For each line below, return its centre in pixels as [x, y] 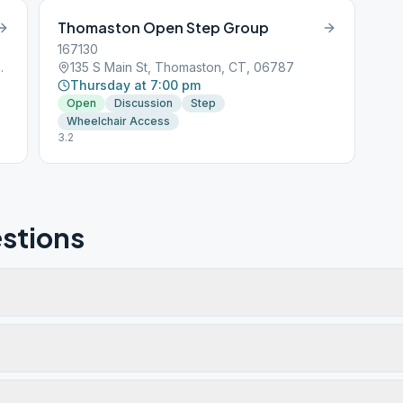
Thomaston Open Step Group [164, 27]
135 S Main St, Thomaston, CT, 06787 [183, 67]
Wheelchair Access [119, 121]
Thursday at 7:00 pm [136, 85]
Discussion [144, 103]
